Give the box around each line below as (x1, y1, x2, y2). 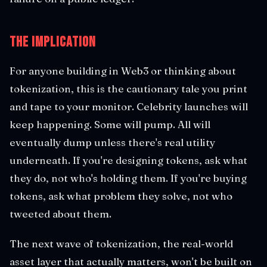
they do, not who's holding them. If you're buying (10, 171, 247, 184)
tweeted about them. (10, 207, 111, 220)
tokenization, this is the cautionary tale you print (10, 82, 247, 95)
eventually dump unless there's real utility (10, 135, 215, 148)
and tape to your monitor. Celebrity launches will (10, 100, 248, 113)
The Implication (10, 33, 96, 51)
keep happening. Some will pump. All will (10, 117, 210, 131)
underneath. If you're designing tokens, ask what (10, 153, 247, 166)
